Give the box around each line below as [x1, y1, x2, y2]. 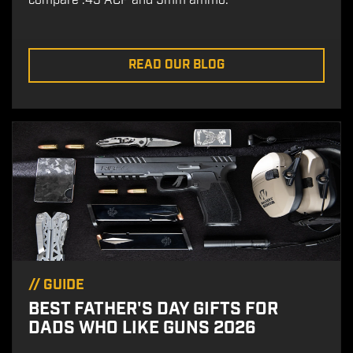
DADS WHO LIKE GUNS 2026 [28, 316, 256, 340]
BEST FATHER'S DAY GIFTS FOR [28, 297, 278, 321]
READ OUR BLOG [128, 56, 225, 73]
